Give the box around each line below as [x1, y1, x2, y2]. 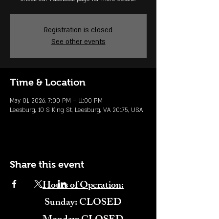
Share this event [10, 159, 84, 170]
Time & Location [10, 77, 86, 88]
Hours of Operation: [43, 177, 124, 195]
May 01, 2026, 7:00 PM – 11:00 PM [10, 97, 103, 105]
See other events [51, 37, 106, 46]
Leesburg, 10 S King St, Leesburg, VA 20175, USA [10, 106, 143, 114]
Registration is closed [44, 25, 112, 35]
